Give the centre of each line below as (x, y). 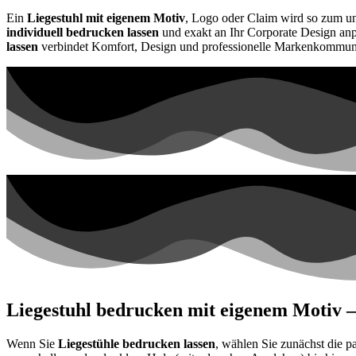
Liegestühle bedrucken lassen (137, 344)
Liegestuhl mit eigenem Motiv (106, 17)
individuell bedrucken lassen (83, 32)
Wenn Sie (32, 344)
